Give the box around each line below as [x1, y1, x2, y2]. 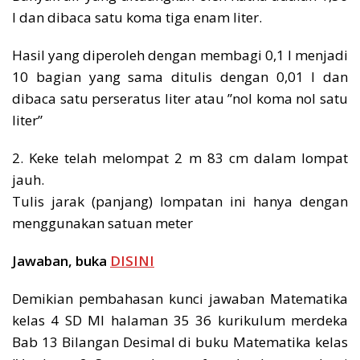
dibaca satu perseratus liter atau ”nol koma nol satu [12, 89, 348, 108]
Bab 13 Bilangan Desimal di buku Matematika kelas [12, 333, 348, 352]
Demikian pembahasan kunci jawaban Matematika [12, 289, 348, 309]
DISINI [110, 252, 154, 271]
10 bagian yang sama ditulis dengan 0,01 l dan [12, 67, 348, 87]
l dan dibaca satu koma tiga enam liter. [12, 8, 262, 27]
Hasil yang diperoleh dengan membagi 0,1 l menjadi [12, 46, 348, 65]
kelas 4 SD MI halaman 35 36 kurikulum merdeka [12, 311, 348, 330]
